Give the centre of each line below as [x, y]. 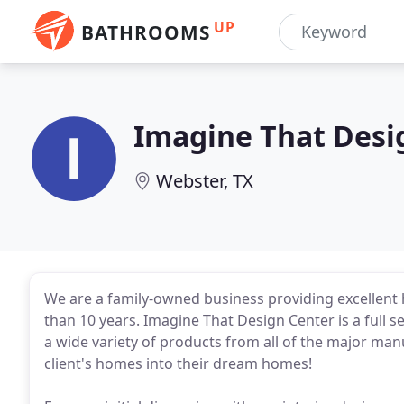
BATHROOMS [146, 32]
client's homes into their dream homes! [178, 363]
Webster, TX [205, 181]
